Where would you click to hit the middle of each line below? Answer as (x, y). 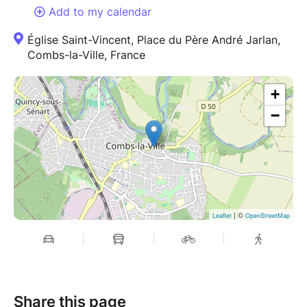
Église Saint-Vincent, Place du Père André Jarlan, (154, 40)
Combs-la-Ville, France (86, 55)
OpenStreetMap (268, 216)
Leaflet (222, 216)
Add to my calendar (100, 12)
